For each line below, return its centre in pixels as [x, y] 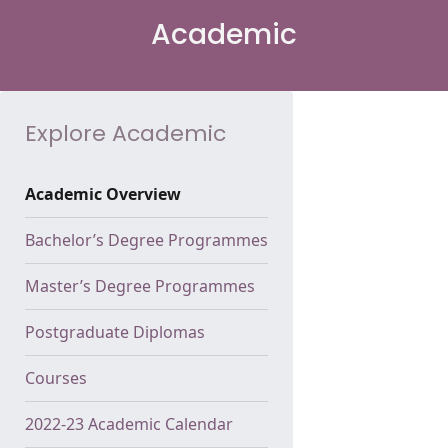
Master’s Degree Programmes [140, 286]
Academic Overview [103, 194]
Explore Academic [125, 134]
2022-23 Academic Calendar [129, 424]
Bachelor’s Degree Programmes [146, 240]
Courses [56, 378]
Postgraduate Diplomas [115, 332]
